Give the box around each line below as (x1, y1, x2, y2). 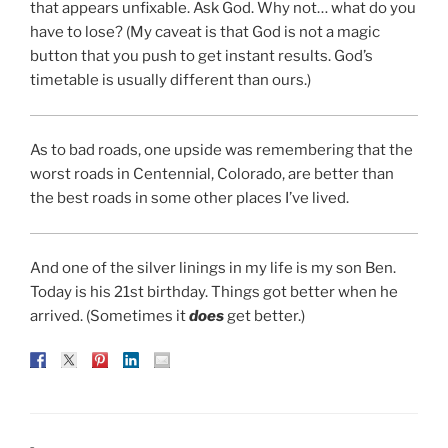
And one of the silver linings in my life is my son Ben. (30, 259, 396, 278)
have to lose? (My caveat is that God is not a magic (30, 23, 380, 42)
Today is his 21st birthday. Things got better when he (30, 283, 398, 302)
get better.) (224, 307, 305, 326)
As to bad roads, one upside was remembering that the (30, 141, 413, 160)
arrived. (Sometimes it (30, 307, 189, 326)
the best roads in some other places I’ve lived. (30, 189, 349, 208)
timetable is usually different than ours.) (30, 71, 311, 90)
